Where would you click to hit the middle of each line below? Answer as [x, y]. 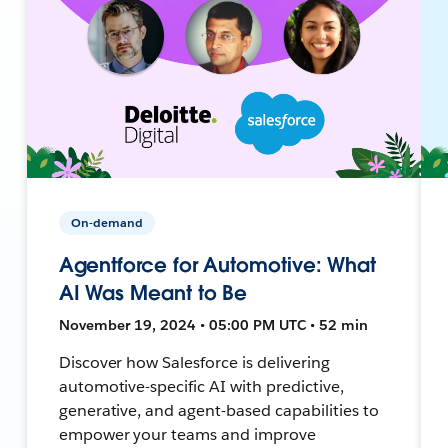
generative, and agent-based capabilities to [218, 410]
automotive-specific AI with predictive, [201, 386]
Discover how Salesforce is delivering [194, 362]
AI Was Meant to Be [153, 292]
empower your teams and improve [187, 434]
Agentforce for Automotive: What [217, 264]
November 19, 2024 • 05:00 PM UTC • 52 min [213, 324]
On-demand [106, 222]
